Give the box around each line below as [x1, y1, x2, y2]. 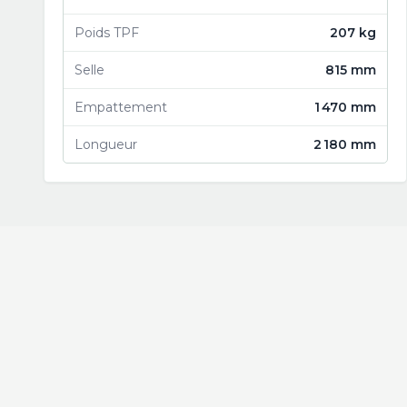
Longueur [74, 136, 137, 153]
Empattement [74, 99, 167, 115]
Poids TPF [74, 25, 139, 41]
